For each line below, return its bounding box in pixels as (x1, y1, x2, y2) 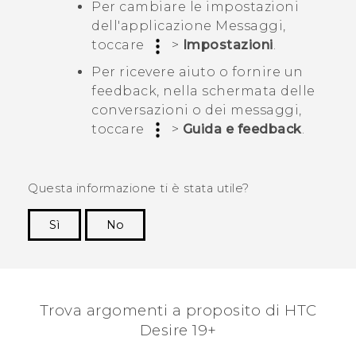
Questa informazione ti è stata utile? (28, 180, 250, 195)
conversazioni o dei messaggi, (91, 102, 302, 118)
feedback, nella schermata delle (91, 83, 315, 99)
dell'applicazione (91, 18, 215, 34)
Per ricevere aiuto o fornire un (91, 64, 304, 79)
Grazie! (288, 241, 328, 256)
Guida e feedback (182, 121, 302, 137)
